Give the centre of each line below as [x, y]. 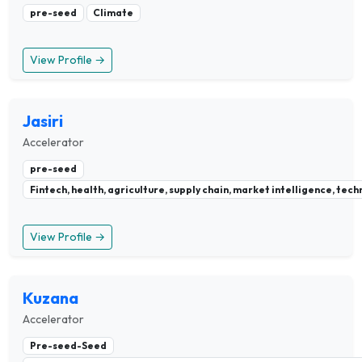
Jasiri [43, 121]
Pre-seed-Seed [68, 345]
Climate [114, 13]
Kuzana [51, 297]
